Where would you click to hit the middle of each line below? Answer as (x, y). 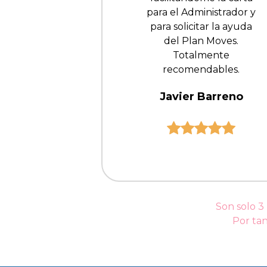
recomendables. (201, 70)
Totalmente (201, 55)
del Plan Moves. (201, 41)
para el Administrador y (201, 13)
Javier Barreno (201, 97)
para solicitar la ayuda (201, 27)
